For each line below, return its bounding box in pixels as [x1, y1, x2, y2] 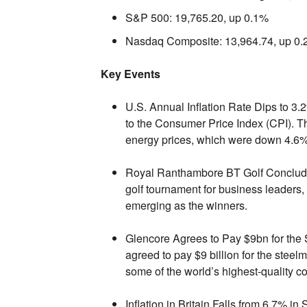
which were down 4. [193, 131, 293, 147]
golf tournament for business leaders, [125, 180, 304, 197]
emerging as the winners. [125, 197, 247, 213]
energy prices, [125, 131, 194, 147]
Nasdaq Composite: [125, 32, 222, 49]
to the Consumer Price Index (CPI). [125, 114, 294, 131]
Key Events [100, 65, 160, 82]
